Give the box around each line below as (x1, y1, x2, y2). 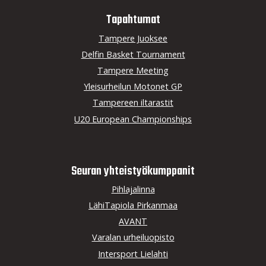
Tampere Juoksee (99, 32, 167, 44)
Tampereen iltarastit (93, 97, 173, 109)
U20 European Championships (74, 113, 192, 125)
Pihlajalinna (111, 183, 155, 195)
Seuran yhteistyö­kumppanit (71, 161, 195, 181)
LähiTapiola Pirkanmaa (88, 199, 178, 211)
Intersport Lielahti (98, 248, 168, 259)
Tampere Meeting (97, 65, 169, 76)
